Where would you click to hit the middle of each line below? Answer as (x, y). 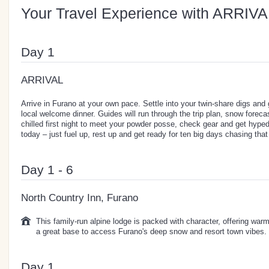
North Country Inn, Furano (80, 198)
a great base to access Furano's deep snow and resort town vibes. (151, 231)
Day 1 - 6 (47, 169)
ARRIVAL (42, 80)
